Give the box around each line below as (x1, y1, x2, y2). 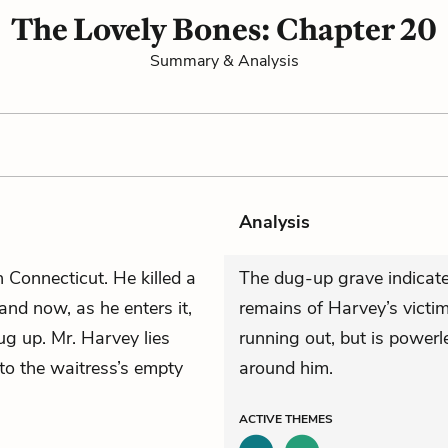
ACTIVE (239, 411, 285, 427)
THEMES (285, 411, 333, 427)
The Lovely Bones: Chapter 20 (11, 11, 437, 48)
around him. (239, 356, 333, 380)
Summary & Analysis (149, 50, 299, 72)
